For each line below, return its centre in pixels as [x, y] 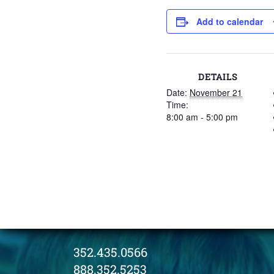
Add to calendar [230, 21]
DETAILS [218, 77]
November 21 [216, 92]
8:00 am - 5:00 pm [202, 117]
